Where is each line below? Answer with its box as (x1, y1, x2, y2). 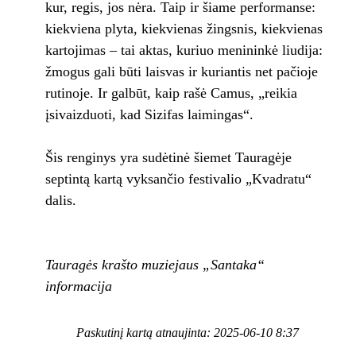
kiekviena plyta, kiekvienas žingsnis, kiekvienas (44, 21, 323, 37)
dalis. (44, 192, 76, 209)
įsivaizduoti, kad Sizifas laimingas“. (44, 106, 253, 123)
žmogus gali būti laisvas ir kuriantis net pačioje (44, 64, 318, 80)
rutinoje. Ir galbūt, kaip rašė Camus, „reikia (44, 85, 297, 102)
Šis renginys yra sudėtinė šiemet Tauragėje (44, 149, 292, 166)
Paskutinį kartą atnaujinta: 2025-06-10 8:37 (75, 325, 299, 340)
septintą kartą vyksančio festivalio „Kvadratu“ (44, 171, 311, 188)
